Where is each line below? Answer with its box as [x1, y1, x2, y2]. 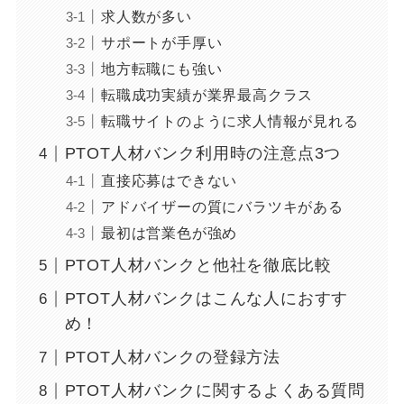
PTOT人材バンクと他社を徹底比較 [64, 256, 332, 275]
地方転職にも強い [100, 60, 223, 78]
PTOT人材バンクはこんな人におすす [64, 289, 349, 308]
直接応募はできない [100, 172, 238, 189]
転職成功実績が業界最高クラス [100, 87, 314, 104]
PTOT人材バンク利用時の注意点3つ [64, 144, 342, 163]
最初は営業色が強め [100, 225, 238, 242]
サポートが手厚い [100, 34, 223, 51]
